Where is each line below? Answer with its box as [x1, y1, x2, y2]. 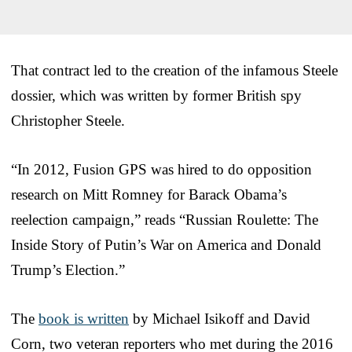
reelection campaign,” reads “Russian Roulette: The [11, 211, 318, 228]
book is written [38, 310, 129, 327]
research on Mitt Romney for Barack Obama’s [11, 185, 287, 203]
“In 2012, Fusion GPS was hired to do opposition [11, 160, 312, 178]
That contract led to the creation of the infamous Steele [11, 61, 338, 79]
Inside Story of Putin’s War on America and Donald [11, 236, 321, 253]
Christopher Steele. [11, 112, 125, 129]
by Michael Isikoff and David [129, 310, 310, 327]
